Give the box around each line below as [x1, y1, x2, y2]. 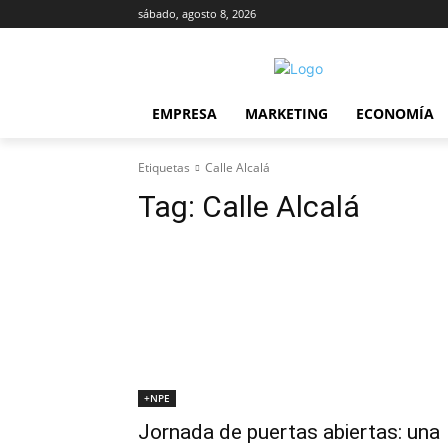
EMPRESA [152, 104, 217, 123]
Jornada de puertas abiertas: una [138, 420, 440, 444]
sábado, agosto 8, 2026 [138, 6, 256, 21]
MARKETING [245, 104, 328, 123]
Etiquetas [138, 159, 190, 176]
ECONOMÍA [356, 104, 434, 123]
